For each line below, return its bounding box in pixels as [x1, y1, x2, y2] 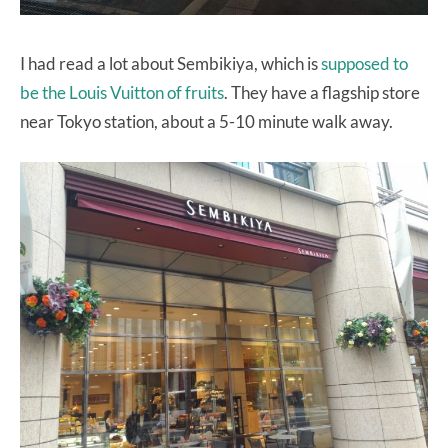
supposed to [321, 53, 408, 75]
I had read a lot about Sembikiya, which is [20, 53, 321, 75]
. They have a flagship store [224, 82, 420, 104]
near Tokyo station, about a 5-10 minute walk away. [20, 111, 393, 133]
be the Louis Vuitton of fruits [20, 82, 224, 104]
